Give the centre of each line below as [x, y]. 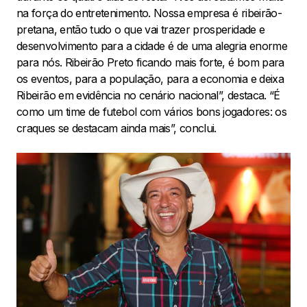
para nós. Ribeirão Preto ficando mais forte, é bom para [150, 63]
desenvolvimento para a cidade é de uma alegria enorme [152, 46]
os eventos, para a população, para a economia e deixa [150, 79]
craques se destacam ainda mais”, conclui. [118, 128]
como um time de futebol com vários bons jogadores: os [152, 112]
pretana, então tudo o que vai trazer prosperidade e [141, 30]
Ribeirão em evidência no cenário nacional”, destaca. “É [148, 96]
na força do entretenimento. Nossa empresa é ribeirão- [149, 13]
